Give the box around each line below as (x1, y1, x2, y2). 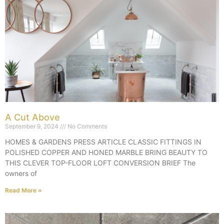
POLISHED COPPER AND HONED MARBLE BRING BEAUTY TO (5, 147, 207, 156)
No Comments (66, 122, 107, 130)
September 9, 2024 (5, 122, 60, 130)
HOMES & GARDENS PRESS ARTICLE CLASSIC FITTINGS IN (5, 137, 201, 146)
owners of (5, 168, 37, 177)
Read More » (5, 186, 42, 194)
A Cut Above (5, 111, 60, 122)
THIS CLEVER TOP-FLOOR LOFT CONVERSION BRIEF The (5, 158, 195, 167)
